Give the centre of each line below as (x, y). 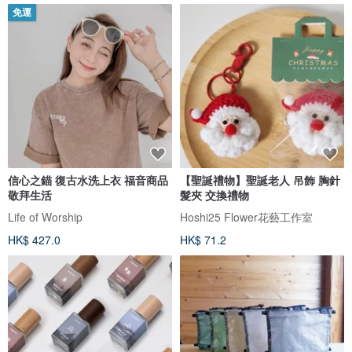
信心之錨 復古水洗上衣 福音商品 (88, 180)
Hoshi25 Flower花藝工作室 (246, 217)
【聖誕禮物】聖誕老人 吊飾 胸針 (260, 180)
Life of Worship (45, 217)
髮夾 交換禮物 (214, 195)
